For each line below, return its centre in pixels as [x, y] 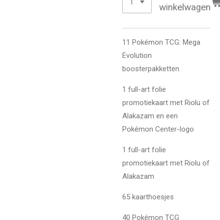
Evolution [137, 56]
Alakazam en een [150, 116]
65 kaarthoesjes [148, 197]
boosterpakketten [151, 69]
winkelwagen [185, 7]
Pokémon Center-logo [158, 129]
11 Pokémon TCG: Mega [161, 42]
